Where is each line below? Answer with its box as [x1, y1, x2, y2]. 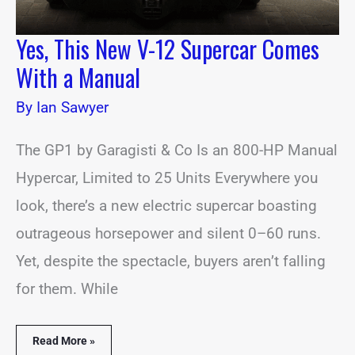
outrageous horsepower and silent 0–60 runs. [16, 223, 321, 242]
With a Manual [16, 59, 140, 95]
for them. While [16, 279, 118, 298]
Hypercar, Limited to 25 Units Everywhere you [16, 168, 318, 187]
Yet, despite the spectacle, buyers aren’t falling [16, 251, 326, 270]
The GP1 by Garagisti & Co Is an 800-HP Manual [16, 140, 338, 159]
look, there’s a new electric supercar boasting [16, 196, 317, 215]
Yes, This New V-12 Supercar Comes [16, 30, 319, 67]
